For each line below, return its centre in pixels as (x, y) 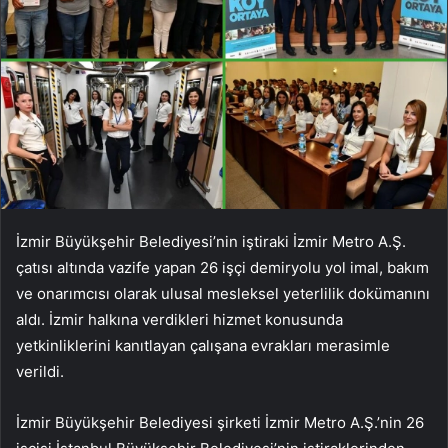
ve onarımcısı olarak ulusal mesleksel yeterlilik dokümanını (223, 293)
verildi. (40, 371)
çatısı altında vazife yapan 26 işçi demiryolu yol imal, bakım (222, 267)
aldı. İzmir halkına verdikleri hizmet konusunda (179, 319)
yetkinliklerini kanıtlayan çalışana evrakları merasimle (203, 345)
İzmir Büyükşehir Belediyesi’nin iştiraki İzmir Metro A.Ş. (211, 241)
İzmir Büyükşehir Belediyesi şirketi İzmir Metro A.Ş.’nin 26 (220, 422)
